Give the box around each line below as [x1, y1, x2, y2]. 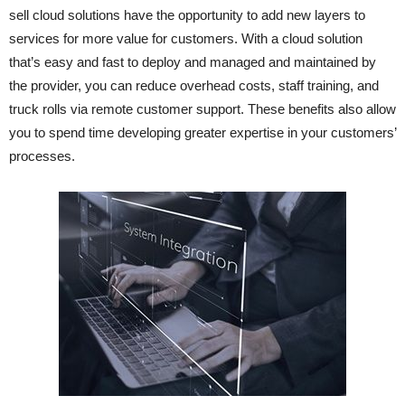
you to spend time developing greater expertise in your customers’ [9, 125, 396, 141]
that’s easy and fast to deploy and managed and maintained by [9, 54, 376, 71]
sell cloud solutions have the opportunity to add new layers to [9, 7, 365, 24]
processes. [9, 148, 75, 165]
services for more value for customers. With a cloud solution [9, 31, 363, 47]
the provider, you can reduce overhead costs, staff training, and [9, 78, 379, 94]
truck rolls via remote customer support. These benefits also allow [9, 101, 396, 118]
